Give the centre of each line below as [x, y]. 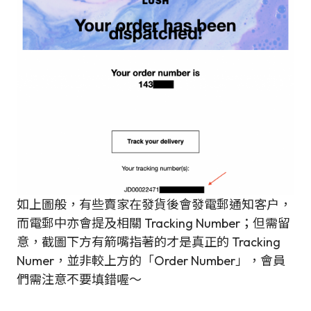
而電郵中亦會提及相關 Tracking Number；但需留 [153, 223]
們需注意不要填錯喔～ [79, 279]
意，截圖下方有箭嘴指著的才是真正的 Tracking [149, 242]
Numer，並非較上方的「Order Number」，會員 [151, 261]
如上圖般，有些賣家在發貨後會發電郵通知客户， [154, 204]
